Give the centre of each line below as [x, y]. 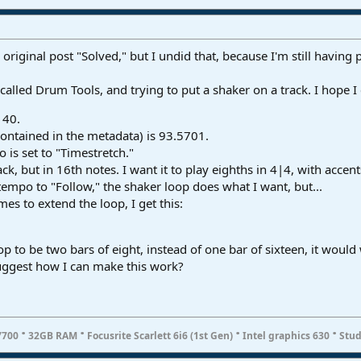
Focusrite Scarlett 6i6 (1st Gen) [160, 336]
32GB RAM [53, 336]
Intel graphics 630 [286, 336]
